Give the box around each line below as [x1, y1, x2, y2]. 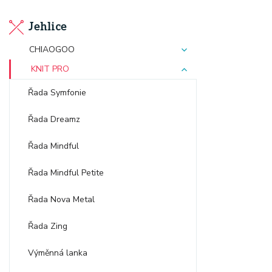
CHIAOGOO [29, 44, 75, 55]
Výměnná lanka [28, 247, 87, 259]
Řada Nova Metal [28, 194, 95, 205]
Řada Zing [28, 220, 67, 232]
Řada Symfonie [28, 87, 86, 98]
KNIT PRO [31, 63, 69, 75]
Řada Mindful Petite [28, 167, 104, 178]
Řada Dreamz [28, 114, 80, 125]
